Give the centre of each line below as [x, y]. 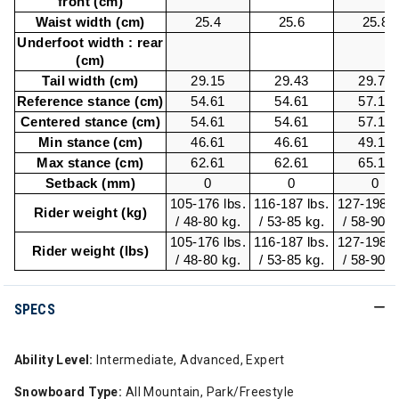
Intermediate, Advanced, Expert [189, 360]
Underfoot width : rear [90, 42]
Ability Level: [54, 360]
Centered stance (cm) [90, 122]
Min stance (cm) [90, 142]
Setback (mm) [90, 183]
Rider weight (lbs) [90, 251]
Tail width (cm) [90, 81]
